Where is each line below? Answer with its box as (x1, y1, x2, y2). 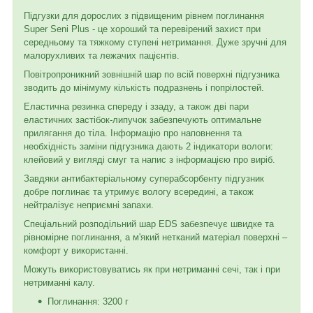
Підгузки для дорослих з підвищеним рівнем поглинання (24, 10, 264, 21)
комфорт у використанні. (24, 245, 129, 256)
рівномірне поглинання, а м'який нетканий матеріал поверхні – (24, 231, 287, 242)
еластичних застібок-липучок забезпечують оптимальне (24, 114, 261, 125)
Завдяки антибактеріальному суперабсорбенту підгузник (24, 173, 264, 184)
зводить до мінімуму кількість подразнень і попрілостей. (24, 82, 264, 93)
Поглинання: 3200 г (48, 296, 129, 307)
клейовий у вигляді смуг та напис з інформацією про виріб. (24, 154, 275, 165)
